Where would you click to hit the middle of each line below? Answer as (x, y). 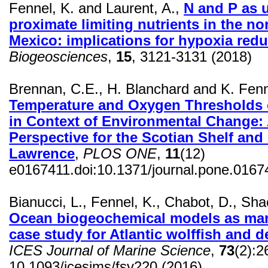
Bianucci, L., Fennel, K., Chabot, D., (125, 202)
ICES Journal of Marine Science (110, 251)
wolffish (194, 235)
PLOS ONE (120, 154)
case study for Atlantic (88, 235)
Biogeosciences (59, 57)
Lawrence (42, 154)
